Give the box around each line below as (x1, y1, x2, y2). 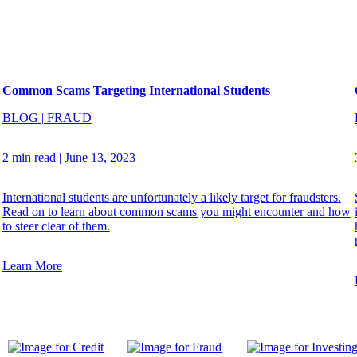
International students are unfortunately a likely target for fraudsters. (2, 190, 341, 205)
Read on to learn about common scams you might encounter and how (2, 205, 351, 219)
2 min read (2, 151, 56, 165)
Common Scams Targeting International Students (2, 84, 270, 98)
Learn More (2, 259, 62, 273)
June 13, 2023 (64, 151, 135, 165)
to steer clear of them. (2, 219, 110, 233)
